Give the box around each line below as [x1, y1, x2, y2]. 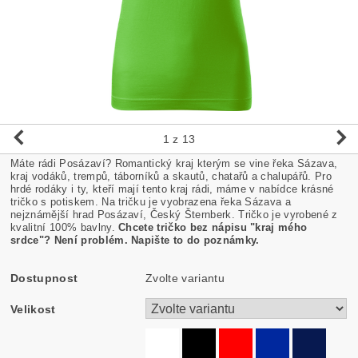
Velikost [10, 302, 56, 316]
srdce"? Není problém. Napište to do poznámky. [10, 233, 260, 246]
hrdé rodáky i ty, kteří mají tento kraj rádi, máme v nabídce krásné [10, 182, 334, 195]
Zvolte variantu [145, 271, 225, 284]
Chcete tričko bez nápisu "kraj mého [118, 221, 308, 233]
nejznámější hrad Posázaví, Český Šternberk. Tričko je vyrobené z [10, 208, 338, 221]
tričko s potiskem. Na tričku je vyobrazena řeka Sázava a [10, 195, 292, 208]
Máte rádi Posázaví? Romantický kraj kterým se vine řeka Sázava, [10, 157, 338, 169]
